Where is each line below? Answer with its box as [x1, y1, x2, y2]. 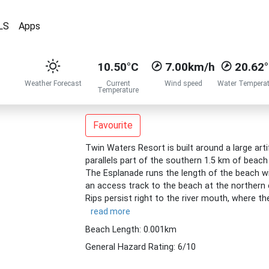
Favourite [92, 119, 133, 131]
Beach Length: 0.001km [85, 225, 177, 235]
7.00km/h [165, 60, 215, 74]
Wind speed [164, 79, 202, 88]
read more [90, 207, 130, 216]
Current [106, 79, 130, 88]
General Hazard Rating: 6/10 [85, 242, 196, 252]
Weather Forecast [24, 79, 82, 88]
